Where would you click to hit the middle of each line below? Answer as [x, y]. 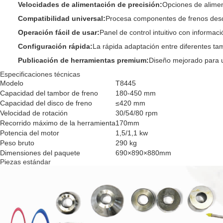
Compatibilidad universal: [62, 18]
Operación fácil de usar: [59, 32]
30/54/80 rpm [137, 113]
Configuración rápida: [55, 46]
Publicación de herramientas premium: [83, 60]
